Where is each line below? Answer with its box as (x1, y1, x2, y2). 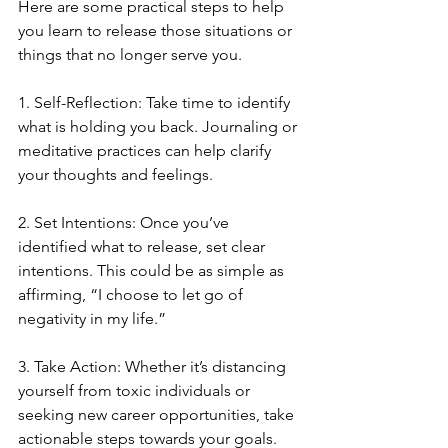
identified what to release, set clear (18, 237, 269, 256)
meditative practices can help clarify (18, 141, 275, 160)
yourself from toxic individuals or (18, 381, 254, 400)
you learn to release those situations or (18, 21, 296, 40)
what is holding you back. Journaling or (18, 117, 301, 136)
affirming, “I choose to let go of (18, 285, 247, 304)
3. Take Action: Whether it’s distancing (18, 357, 290, 376)
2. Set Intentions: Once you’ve (18, 213, 233, 232)
